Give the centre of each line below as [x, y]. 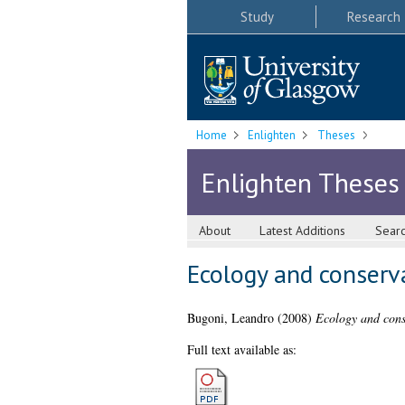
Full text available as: [241, 350]
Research [373, 16]
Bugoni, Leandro [230, 318]
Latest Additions [303, 231]
